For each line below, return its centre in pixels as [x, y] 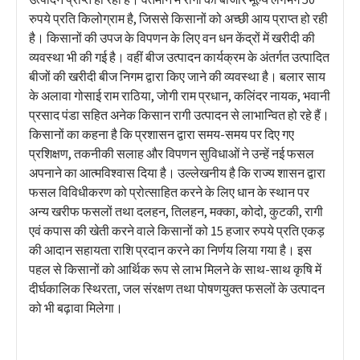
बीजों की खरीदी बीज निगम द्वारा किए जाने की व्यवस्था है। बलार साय [177, 77]
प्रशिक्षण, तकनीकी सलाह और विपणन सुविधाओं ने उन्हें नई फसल [172, 154]
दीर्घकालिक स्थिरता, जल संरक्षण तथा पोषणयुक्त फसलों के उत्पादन [177, 289]
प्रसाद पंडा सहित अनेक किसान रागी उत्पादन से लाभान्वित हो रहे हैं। [179, 115]
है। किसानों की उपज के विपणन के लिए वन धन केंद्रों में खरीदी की [172, 38]
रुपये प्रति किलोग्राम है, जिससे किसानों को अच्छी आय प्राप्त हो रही [178, 19]
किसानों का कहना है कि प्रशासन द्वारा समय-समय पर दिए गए [162, 135]
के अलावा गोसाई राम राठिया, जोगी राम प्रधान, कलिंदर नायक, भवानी [180, 96]
